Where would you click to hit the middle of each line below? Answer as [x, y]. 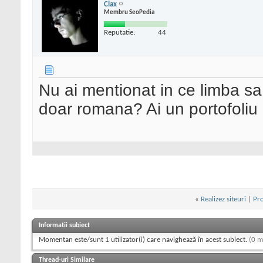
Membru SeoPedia [129, 12]
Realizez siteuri [223, 200]
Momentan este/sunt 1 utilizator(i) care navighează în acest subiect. [144, 240]
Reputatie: [119, 32]
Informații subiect [64, 226]
